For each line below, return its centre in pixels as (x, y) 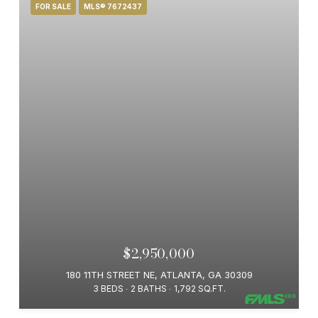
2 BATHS (148, 289)
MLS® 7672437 (113, 6)
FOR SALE (53, 6)
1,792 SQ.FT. (199, 289)
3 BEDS (108, 289)
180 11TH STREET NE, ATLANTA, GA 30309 (159, 275)
